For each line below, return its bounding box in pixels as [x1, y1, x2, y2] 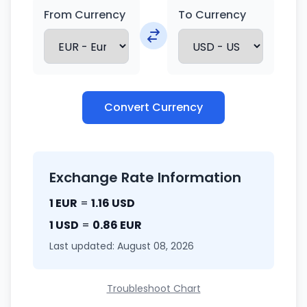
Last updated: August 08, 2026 [49, 239, 194, 253]
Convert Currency [104, 99, 203, 115]
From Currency [44, 7, 125, 23]
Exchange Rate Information [49, 168, 241, 187]
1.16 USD [91, 195, 135, 211]
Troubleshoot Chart [106, 282, 201, 295]
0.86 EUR [93, 217, 142, 233]
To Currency [178, 7, 246, 23]
